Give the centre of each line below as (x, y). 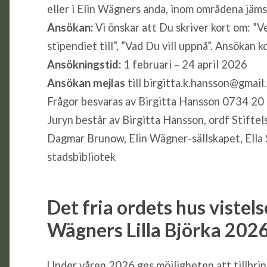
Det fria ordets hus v (133, 207)
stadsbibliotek (81, 156)
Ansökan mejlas (86, 83)
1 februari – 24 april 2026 (184, 64)
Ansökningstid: (84, 64)
